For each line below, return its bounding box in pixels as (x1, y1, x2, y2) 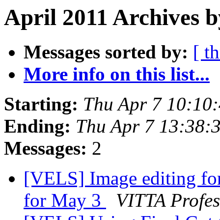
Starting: (4, 93, 78, 115)
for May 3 (24, 190, 106, 211)
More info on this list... (24, 63, 210, 85)
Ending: (4, 115, 71, 137)
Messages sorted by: (24, 41, 188, 63)
